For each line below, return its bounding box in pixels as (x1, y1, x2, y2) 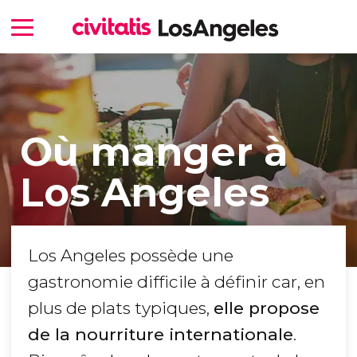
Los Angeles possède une (28, 245, 233, 266)
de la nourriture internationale (28, 324, 293, 345)
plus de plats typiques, (28, 298, 214, 319)
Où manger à (19, 127, 288, 175)
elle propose (214, 298, 320, 319)
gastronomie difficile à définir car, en (28, 272, 325, 292)
